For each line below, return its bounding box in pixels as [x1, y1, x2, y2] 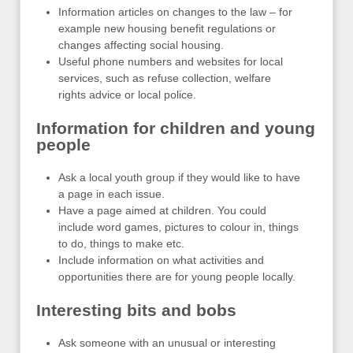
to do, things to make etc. [58, 237, 184, 250]
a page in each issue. [58, 188, 165, 200]
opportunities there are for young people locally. [58, 270, 295, 283]
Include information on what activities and [58, 254, 264, 266]
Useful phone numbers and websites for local [58, 55, 283, 68]
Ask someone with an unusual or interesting [58, 336, 276, 349]
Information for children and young [36, 119, 315, 137]
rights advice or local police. [58, 88, 196, 101]
